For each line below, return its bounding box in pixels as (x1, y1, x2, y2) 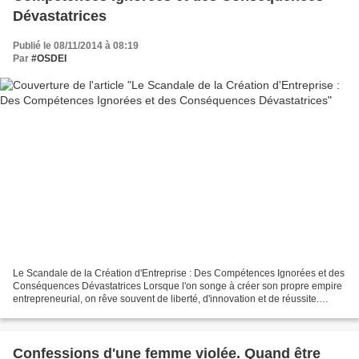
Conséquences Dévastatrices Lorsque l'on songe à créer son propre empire (13, 280, 342, 292)
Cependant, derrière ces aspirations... (13, 305, 176, 317)
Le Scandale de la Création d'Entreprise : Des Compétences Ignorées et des (13, 267, 345, 279)
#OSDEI (31, 53, 67, 65)
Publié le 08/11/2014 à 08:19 (13, 40, 139, 52)
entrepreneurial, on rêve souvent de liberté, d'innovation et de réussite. (13, 292, 319, 305)
